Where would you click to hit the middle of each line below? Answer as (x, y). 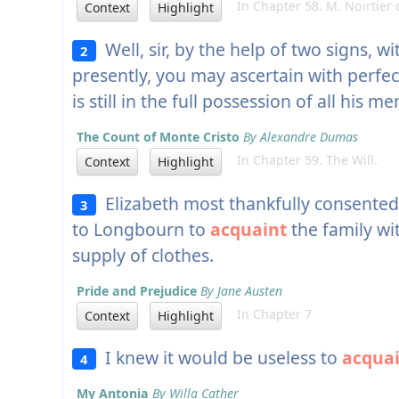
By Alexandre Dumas (301, 137)
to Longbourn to (141, 230)
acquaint (248, 230)
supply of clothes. (143, 256)
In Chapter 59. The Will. (302, 160)
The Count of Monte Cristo (158, 137)
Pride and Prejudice (137, 291)
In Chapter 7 (269, 314)
